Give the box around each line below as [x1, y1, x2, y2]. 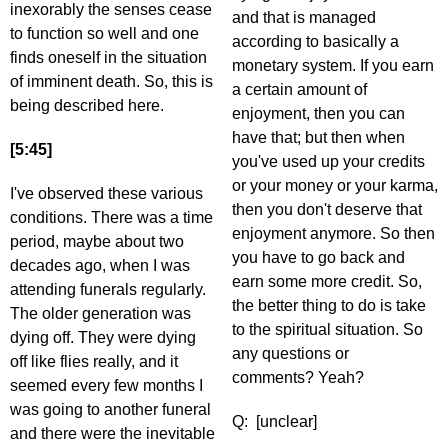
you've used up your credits [232, 153, 425, 171]
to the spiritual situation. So [232, 321, 423, 339]
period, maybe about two [10, 233, 184, 251]
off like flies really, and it [10, 353, 178, 371]
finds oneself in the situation [10, 49, 207, 67]
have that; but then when [232, 129, 405, 147]
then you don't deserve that [232, 201, 422, 219]
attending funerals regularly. [10, 281, 206, 299]
